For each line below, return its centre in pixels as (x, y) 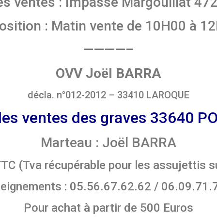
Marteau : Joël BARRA (108, 143)
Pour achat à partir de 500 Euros (108, 208)
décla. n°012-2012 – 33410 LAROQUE (108, 95)
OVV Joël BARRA (108, 74)
